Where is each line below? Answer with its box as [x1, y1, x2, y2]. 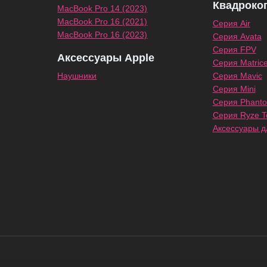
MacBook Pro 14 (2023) [57, 4, 148, 14]
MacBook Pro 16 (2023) [57, 30, 148, 40]
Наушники [57, 71, 97, 81]
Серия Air [212, 18, 250, 29]
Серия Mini [212, 84, 256, 94]
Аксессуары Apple [57, 52, 155, 64]
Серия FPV [212, 45, 256, 55]
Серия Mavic [212, 71, 262, 81]
